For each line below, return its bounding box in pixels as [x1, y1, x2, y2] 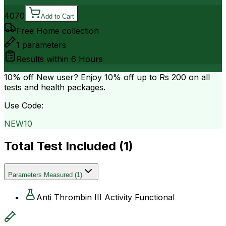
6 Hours [71, 53, 103, 64]
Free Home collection [16, 25, 99, 36]
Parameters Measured [8, 171, 73, 179]
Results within [16, 53, 71, 64]
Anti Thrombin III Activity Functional [36, 192, 175, 202]
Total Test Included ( [4, 138, 124, 153]
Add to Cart [41, 12, 74, 20]
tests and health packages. [4, 82, 105, 92]
